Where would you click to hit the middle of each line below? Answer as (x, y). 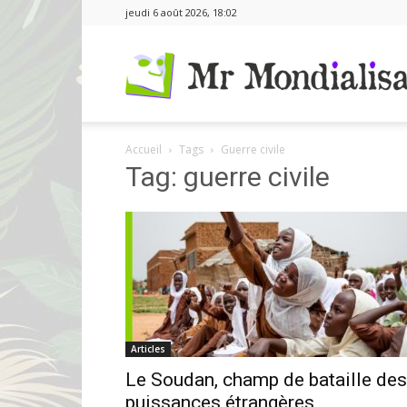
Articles (148, 349)
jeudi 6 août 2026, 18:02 (181, 12)
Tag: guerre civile (228, 177)
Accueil (144, 149)
